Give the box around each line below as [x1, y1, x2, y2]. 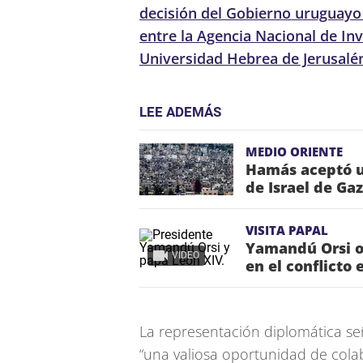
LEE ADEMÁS [139, 104, 221, 120]
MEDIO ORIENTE [246, 143, 343, 160]
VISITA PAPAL [246, 222, 328, 238]
